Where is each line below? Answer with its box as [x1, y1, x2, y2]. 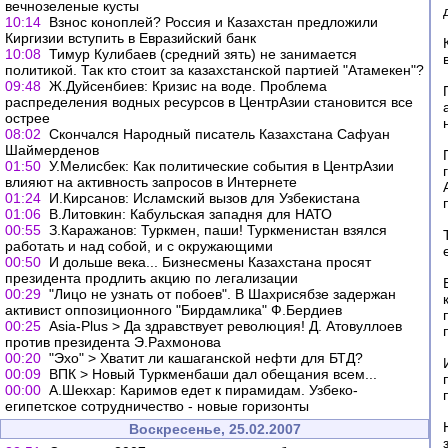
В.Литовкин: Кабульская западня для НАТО [49, 206, 332, 222]
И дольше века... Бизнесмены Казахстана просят [49, 254, 371, 270]
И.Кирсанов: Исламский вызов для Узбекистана [49, 190, 360, 206]
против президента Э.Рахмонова [5, 334, 221, 350]
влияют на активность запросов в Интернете [5, 174, 297, 190]
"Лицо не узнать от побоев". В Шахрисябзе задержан [49, 286, 396, 302]
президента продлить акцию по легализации [5, 270, 298, 286]
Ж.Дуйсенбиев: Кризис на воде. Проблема [49, 78, 327, 94]
